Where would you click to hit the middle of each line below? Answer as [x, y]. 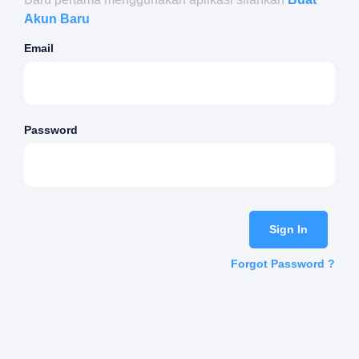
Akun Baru [57, 18]
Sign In [288, 229]
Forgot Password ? [283, 264]
